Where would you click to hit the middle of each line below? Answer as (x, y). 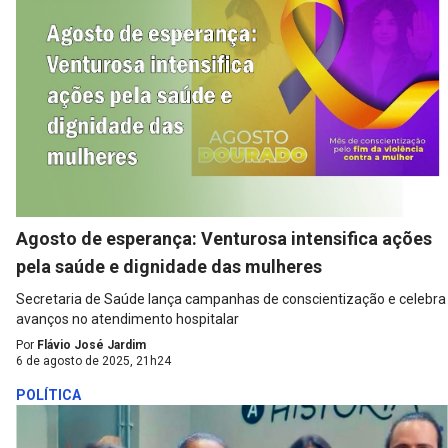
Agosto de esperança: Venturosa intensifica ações (224, 238)
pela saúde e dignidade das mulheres (169, 266)
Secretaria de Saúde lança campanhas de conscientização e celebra (231, 298)
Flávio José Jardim (91, 344)
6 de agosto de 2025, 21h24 (93, 360)
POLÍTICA (48, 394)
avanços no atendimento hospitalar (127, 318)
